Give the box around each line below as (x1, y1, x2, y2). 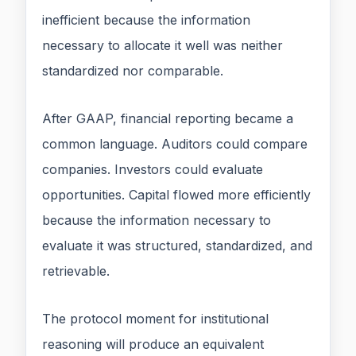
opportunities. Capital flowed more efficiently (42, 187, 311, 203)
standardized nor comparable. (42, 63, 223, 79)
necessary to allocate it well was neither (42, 37, 283, 54)
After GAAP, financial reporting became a (42, 110, 293, 127)
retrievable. (42, 263, 110, 280)
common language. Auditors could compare (42, 136, 308, 153)
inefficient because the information (42, 12, 250, 29)
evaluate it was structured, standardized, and (42, 238, 312, 254)
